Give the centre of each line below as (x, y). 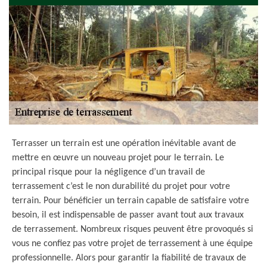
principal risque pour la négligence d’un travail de (108, 172)
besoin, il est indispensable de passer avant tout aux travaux (128, 215)
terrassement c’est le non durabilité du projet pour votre (121, 187)
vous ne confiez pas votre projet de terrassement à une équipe (132, 244)
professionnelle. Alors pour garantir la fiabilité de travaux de (129, 258)
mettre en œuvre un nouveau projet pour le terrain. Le (118, 158)
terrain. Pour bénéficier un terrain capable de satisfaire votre (131, 201)
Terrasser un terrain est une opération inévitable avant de (124, 144)
